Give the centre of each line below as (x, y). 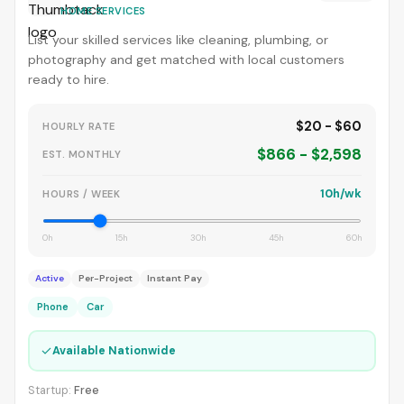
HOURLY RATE (79, 126)
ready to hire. (69, 79)
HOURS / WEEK (81, 193)
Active (50, 278)
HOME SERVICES (103, 11)
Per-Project (106, 278)
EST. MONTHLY (82, 154)
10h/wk (341, 193)
